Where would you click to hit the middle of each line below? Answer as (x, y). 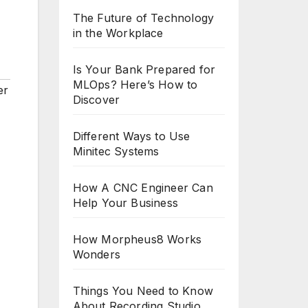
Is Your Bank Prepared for (144, 69)
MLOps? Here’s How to (135, 85)
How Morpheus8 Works (137, 239)
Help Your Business (125, 203)
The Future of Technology (143, 18)
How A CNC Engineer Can (143, 188)
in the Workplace (118, 33)
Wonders (96, 254)
